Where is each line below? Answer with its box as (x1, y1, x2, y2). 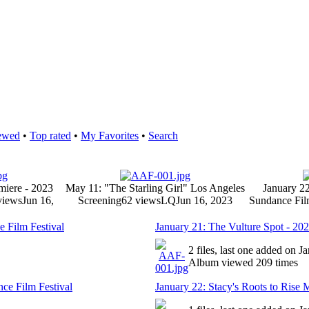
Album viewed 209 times (188, 257, 298, 268)
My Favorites (81, 130, 139, 141)
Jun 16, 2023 (176, 195, 232, 206)
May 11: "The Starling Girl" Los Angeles (66, 182, 245, 194)
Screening (78, 195, 121, 206)
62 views (121, 195, 161, 206)
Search (148, 130, 178, 141)
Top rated (30, 130, 71, 141)
